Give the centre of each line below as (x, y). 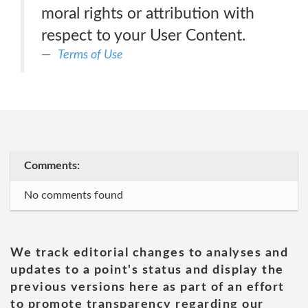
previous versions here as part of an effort (147, 287)
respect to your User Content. (143, 35)
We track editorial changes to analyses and (149, 253)
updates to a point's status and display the (147, 270)
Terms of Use (90, 55)
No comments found (74, 195)
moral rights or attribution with (148, 13)
